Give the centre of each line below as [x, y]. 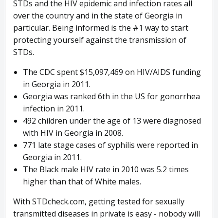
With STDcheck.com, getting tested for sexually [99, 202]
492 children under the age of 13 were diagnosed [112, 121]
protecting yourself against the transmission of [100, 40]
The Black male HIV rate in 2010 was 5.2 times [106, 170]
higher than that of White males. [82, 182]
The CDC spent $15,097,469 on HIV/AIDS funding [112, 72]
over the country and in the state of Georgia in [98, 16]
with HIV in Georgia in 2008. [73, 133]
